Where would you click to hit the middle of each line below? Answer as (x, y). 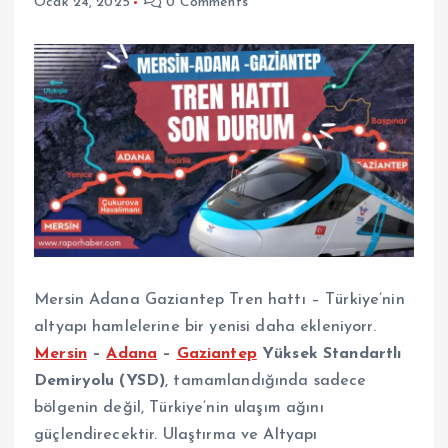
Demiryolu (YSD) (100, 381)
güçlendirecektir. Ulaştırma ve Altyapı (176, 435)
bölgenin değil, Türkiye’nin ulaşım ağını (179, 408)
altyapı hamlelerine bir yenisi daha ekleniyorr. (205, 327)
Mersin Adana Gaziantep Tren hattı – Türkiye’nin (219, 300)
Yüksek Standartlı (329, 354)
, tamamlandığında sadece (266, 381)
